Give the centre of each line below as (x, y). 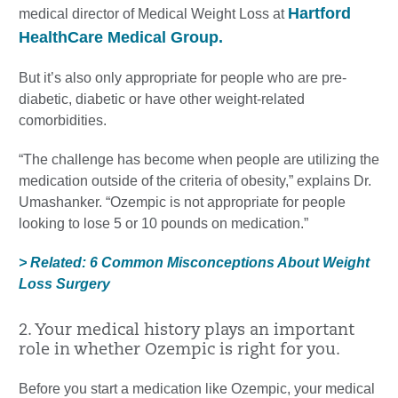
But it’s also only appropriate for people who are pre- (183, 78)
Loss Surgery (64, 284)
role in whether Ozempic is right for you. (179, 351)
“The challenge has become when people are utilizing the (199, 160)
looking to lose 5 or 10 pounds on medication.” (163, 224)
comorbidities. (63, 121)
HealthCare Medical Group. (121, 38)
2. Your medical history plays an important (187, 331)
